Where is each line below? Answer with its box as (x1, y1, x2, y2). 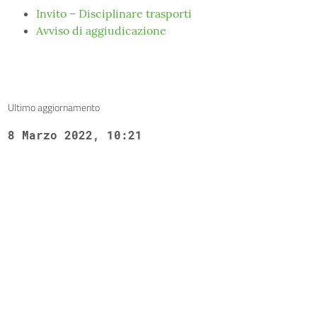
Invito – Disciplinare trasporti (35, 6, 192, 21)
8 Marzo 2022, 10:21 (7, 127, 142, 142)
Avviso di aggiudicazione (35, 23, 166, 38)
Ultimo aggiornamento (7, 100, 100, 115)
